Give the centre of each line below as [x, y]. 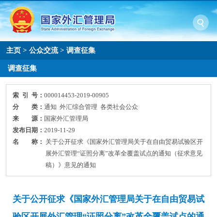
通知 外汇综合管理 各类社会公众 [91, 107]
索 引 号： [29, 95]
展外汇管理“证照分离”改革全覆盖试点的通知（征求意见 [124, 154]
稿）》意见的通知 [71, 165]
